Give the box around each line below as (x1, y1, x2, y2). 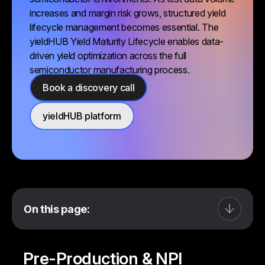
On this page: (24, 202, 90, 215)
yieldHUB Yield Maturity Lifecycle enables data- (30, 35, 224, 47)
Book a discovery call (43, 82, 135, 93)
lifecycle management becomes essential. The (30, 21, 219, 33)
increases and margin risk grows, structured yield (30, 7, 226, 19)
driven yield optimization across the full (30, 50, 186, 62)
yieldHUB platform (43, 110, 121, 122)
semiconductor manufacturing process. (30, 64, 190, 76)
